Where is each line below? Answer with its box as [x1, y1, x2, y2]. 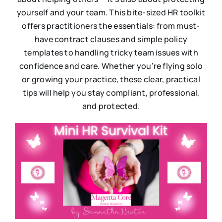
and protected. [82, 100, 140, 111]
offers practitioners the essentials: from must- [22, 20, 200, 31]
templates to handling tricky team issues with [24, 47, 198, 58]
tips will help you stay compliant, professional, [22, 87, 200, 98]
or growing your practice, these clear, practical [22, 73, 200, 85]
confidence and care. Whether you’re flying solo [19, 60, 203, 71]
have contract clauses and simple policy [34, 33, 188, 45]
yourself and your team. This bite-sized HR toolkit [16, 6, 206, 18]
